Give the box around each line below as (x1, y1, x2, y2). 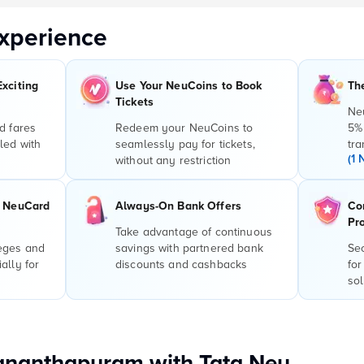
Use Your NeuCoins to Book (115, 79, 262, 93)
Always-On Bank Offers (115, 199, 241, 213)
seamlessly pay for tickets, (115, 137, 255, 151)
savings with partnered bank (115, 241, 263, 255)
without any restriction (115, 154, 232, 167)
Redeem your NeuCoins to (115, 121, 253, 135)
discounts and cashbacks (115, 258, 248, 271)
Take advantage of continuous (115, 225, 272, 239)
